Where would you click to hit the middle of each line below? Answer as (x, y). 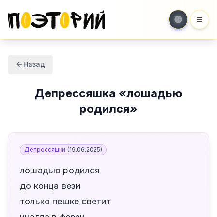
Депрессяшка (75, 93)
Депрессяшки (45, 149)
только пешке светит (66, 201)
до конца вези (50, 186)
